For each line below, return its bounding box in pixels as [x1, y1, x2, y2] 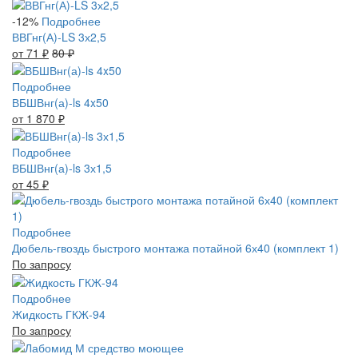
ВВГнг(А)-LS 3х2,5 [12, 28, 106, 45]
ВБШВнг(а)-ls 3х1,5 [12, 160, 112, 177]
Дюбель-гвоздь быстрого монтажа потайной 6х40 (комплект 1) [12, 240, 339, 257]
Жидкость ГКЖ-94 [12, 305, 105, 322]
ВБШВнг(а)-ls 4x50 [12, 94, 109, 111]
